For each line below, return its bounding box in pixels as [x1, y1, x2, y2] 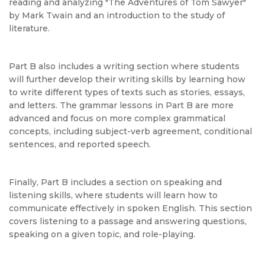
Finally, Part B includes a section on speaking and [9, 177, 222, 188]
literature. [9, 23, 50, 34]
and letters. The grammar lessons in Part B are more [9, 100, 234, 111]
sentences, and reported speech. [9, 139, 151, 150]
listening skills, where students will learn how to [9, 190, 218, 201]
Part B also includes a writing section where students [9, 61, 240, 72]
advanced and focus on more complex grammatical [9, 113, 225, 124]
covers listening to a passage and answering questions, [9, 216, 247, 227]
